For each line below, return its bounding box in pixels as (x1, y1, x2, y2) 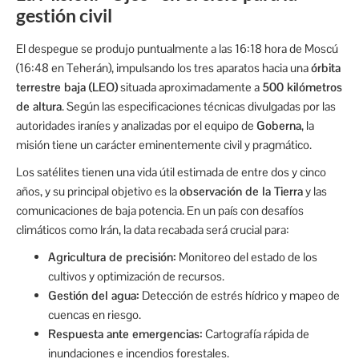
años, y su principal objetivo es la (16, 184, 179, 200)
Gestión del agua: (48, 288, 139, 304)
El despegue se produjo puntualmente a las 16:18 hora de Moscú (16, 41, 338, 57)
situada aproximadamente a (118, 79, 262, 95)
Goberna (256, 118, 301, 134)
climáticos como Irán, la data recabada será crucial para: (16, 222, 289, 238)
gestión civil (16, 4, 112, 27)
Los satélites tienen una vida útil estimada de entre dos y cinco (16, 164, 326, 180)
